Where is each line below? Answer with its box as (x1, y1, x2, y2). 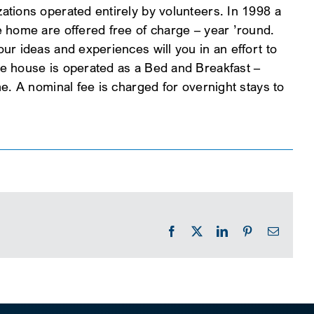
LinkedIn (227, 225, 270, 237)
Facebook (176, 225, 222, 237)
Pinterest (252, 225, 293, 237)
